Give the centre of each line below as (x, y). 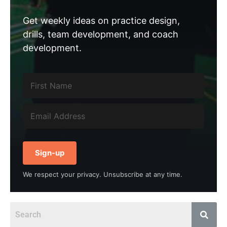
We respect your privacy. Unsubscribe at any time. (103, 174)
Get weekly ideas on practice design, (101, 20)
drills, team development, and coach (101, 34)
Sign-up (50, 153)
